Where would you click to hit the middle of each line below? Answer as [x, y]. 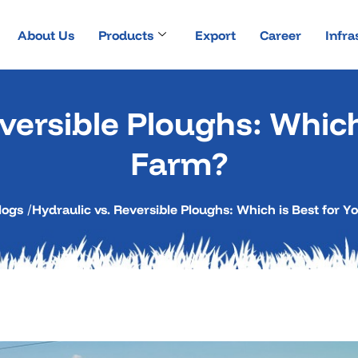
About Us [46, 35]
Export [215, 35]
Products [125, 35]
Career [280, 35]
